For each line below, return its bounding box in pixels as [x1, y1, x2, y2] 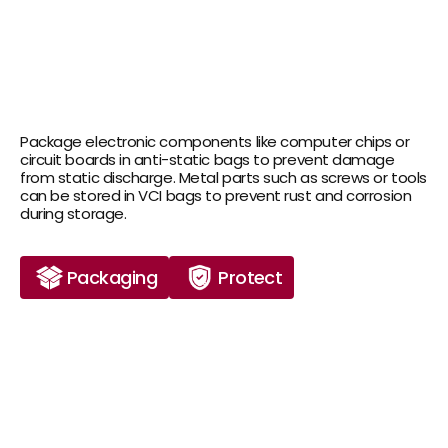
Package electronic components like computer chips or [20, 131, 410, 152]
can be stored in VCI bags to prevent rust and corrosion [20, 185, 412, 206]
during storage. [20, 203, 127, 224]
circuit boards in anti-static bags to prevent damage [20, 149, 395, 170]
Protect [218, 264, 283, 290]
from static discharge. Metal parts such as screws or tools [20, 167, 427, 188]
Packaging [67, 264, 158, 290]
